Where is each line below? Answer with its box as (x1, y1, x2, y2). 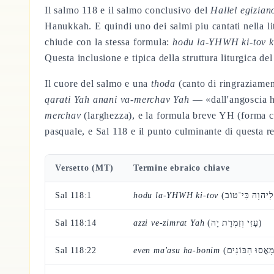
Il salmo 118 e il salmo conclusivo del (45, 5, 211, 15)
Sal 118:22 (55, 246, 97, 255)
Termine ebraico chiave (133, 163, 230, 172)
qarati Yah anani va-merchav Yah (45, 94, 190, 105)
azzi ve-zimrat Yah (133, 218, 205, 228)
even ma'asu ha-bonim (133, 246, 220, 255)
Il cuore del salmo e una (45, 78, 151, 89)
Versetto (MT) (55, 163, 114, 172)
